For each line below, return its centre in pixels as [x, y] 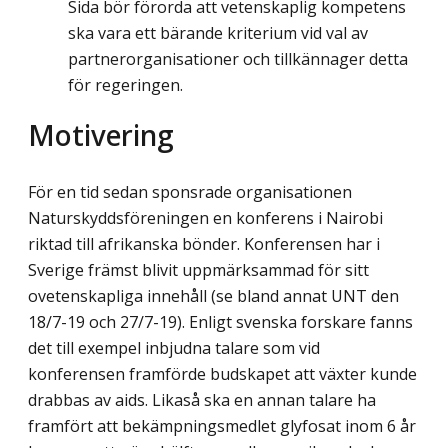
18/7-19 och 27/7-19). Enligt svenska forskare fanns [220, 321]
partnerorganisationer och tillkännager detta [238, 59]
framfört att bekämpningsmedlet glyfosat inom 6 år [222, 425]
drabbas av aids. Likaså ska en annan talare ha [202, 399]
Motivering [101, 134]
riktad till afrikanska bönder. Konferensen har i [204, 243]
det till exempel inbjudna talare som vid [174, 347]
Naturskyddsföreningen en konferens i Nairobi [205, 217]
